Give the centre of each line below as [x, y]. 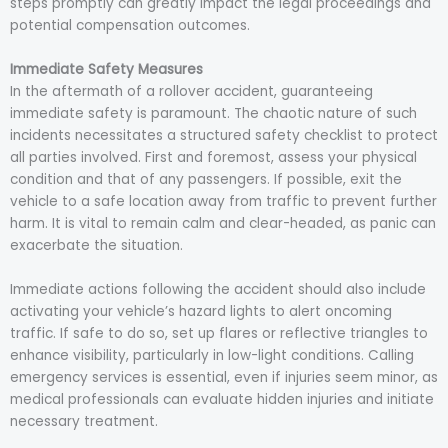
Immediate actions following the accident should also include [218, 290]
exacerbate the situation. [96, 246]
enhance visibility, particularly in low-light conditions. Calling [212, 356]
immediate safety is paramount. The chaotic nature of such [213, 114]
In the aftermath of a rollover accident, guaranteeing [191, 92]
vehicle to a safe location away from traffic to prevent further [223, 202]
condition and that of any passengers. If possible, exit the [206, 180]
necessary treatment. [84, 422]
